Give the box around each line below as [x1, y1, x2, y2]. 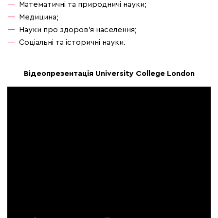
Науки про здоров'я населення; [19, 24, 137, 35]
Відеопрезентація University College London [23, 68, 195, 78]
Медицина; [19, 12, 58, 22]
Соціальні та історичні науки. [19, 37, 126, 47]
